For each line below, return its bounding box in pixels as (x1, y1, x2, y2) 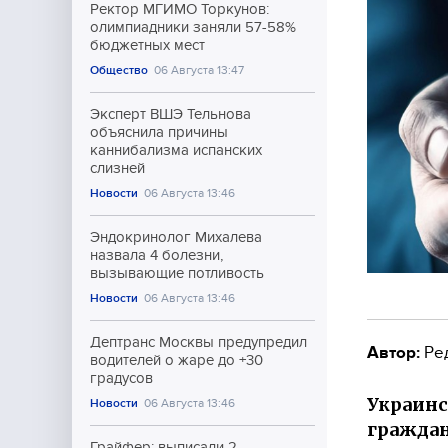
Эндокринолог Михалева (90, 229, 262, 245)
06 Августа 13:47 (154, 63, 245, 77)
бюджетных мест (90, 37, 205, 53)
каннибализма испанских (90, 142, 262, 158)
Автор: (367, 342, 420, 362)
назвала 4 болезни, (90, 247, 223, 263)
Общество (90, 63, 148, 77)
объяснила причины (90, 124, 228, 140)
